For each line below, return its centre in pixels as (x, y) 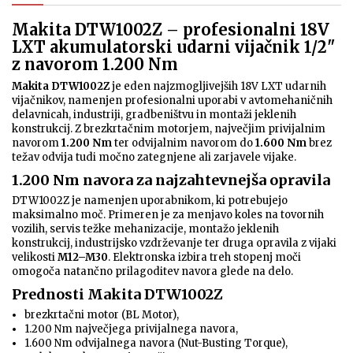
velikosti (35, 258)
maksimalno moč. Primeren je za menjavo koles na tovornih (168, 215)
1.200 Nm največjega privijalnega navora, (131, 329)
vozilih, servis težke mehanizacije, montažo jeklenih (145, 229)
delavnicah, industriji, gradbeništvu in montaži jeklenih (154, 115)
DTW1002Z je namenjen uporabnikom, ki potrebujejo (150, 201)
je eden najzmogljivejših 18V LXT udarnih (218, 87)
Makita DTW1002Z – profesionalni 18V (171, 30)
